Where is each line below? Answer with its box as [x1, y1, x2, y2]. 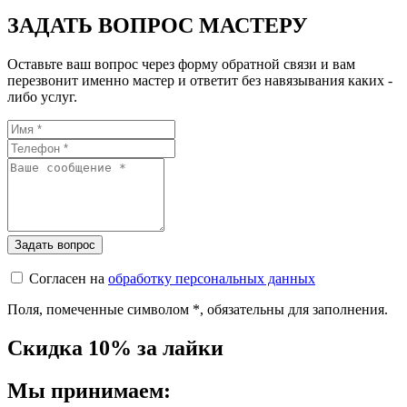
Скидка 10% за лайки [7, 336, 223, 361]
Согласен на [29, 271, 108, 287]
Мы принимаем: [7, 379, 171, 403]
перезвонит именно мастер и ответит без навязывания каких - [7, 73, 392, 89]
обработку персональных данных [108, 271, 315, 287]
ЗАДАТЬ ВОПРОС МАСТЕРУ [7, 14, 308, 38]
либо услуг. [7, 89, 77, 105]
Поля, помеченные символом [7, 302, 193, 318]
